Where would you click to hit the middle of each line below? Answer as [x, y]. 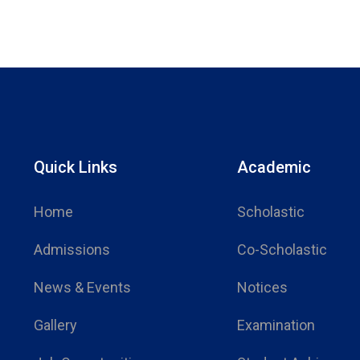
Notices [262, 288]
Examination [276, 325]
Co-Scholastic [282, 250]
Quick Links [75, 168]
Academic [274, 168]
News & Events [82, 288]
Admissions [72, 250]
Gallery [55, 325]
